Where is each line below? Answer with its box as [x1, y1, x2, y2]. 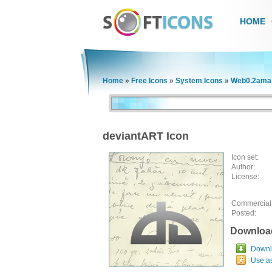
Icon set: [231, 153, 259, 161]
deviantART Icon [103, 130, 189, 142]
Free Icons [131, 76, 168, 85]
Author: [231, 163, 255, 171]
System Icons [175, 76, 223, 85]
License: [231, 172, 259, 181]
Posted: [231, 209, 256, 217]
